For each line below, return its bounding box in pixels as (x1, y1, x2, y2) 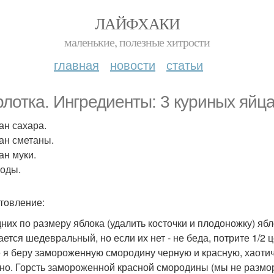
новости (110, 56, 155, 73)
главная (54, 56, 99, 73)
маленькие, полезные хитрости (64, 34, 210, 50)
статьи (166, 56, 203, 73)
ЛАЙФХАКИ (94, 13, 180, 34)
